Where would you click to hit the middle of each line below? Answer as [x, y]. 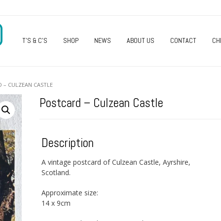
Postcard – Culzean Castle [101, 103]
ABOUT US [141, 40]
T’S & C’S [35, 40]
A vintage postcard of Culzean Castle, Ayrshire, [116, 162]
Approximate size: [70, 193]
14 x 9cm [56, 203]
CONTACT [183, 40]
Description [67, 143]
